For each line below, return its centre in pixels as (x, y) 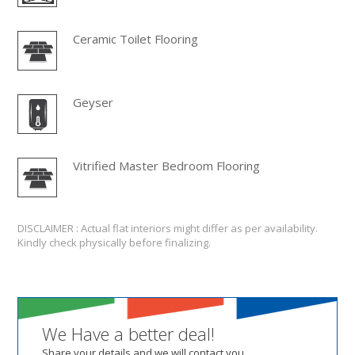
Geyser (94, 102)
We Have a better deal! (129, 333)
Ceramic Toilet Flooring (136, 38)
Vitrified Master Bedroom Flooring (167, 165)
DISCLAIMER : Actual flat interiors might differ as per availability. (168, 228)
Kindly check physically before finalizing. (115, 242)
